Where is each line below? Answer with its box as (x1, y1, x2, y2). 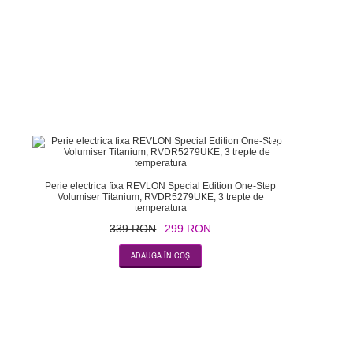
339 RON (110, 221, 157, 235)
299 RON (165, 221, 212, 235)
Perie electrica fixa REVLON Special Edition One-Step (45, 180, 277, 191)
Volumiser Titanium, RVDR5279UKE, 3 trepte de (57, 191, 264, 203)
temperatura (134, 202, 187, 214)
